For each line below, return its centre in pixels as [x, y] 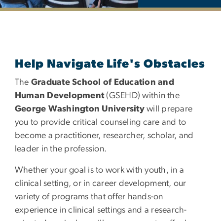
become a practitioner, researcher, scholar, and [104, 136]
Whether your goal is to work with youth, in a [100, 170]
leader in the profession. [61, 149]
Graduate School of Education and [103, 83]
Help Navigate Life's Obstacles [110, 64]
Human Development [60, 96]
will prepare [169, 109]
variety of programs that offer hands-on [89, 197]
